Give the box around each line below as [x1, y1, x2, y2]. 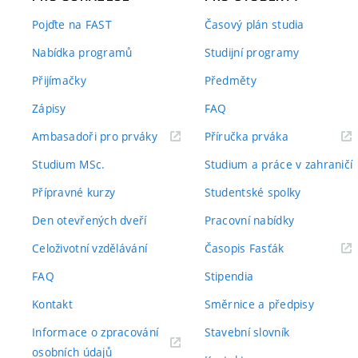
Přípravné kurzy [32, 185, 116, 200]
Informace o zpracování [32, 324, 159, 340]
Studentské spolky [204, 185, 301, 200]
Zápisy [32, 101, 66, 116]
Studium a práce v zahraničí [204, 157, 353, 172]
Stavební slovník [204, 324, 290, 340]
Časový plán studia [204, 17, 304, 32]
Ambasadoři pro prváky [32, 129, 157, 144]
